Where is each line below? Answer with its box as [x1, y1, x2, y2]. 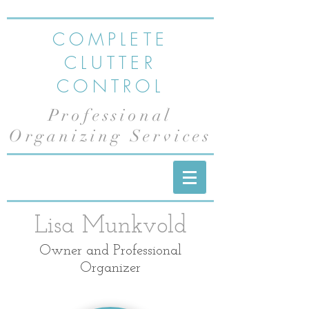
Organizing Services [8, 126, 212, 146]
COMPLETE [52, 28, 168, 51]
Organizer [80, 261, 141, 275]
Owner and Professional [39, 243, 181, 258]
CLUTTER [64, 51, 157, 74]
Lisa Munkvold [34, 215, 187, 239]
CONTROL [57, 74, 164, 98]
